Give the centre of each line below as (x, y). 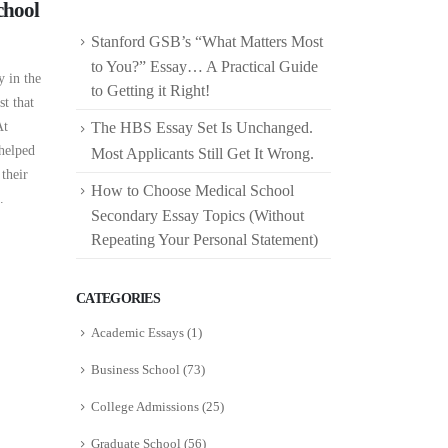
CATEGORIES (118, 298)
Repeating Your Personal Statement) (206, 239)
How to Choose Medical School (192, 190)
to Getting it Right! (150, 91)
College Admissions (145, 407)
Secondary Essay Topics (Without (197, 215)
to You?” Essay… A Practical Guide (204, 67)
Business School (135, 369)
